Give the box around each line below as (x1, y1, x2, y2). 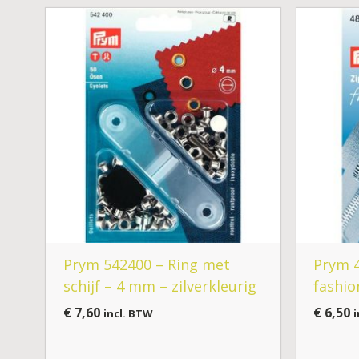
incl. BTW (103, 306, 153, 321)
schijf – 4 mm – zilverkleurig (63, 276, 256, 296)
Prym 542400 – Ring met (63, 255, 230, 275)
